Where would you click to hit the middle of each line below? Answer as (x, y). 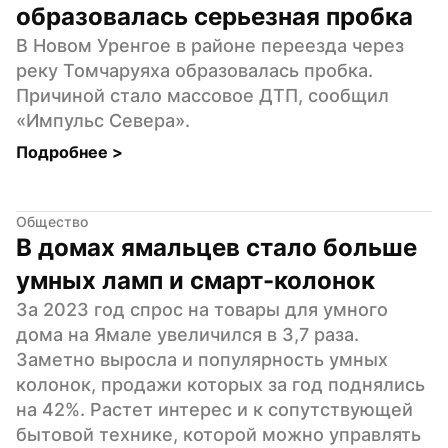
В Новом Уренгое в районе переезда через (210, 45)
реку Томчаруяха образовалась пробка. (194, 70)
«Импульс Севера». (103, 120)
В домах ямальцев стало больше (216, 247)
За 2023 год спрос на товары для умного (202, 309)
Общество (52, 221)
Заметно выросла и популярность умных (202, 359)
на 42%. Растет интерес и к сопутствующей (214, 409)
